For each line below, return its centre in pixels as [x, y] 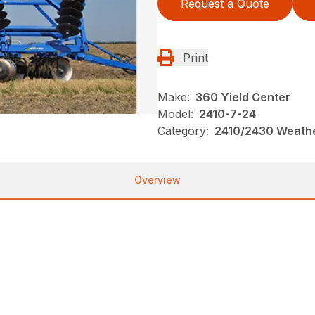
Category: [183, 131]
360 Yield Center [243, 97]
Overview [157, 180]
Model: [175, 114]
